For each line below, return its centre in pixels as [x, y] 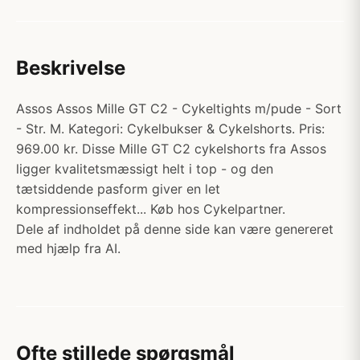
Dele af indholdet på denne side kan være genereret [175, 229]
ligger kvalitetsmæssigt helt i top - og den [145, 169]
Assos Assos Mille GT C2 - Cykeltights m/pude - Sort [179, 108]
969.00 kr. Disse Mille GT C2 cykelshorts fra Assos [171, 149]
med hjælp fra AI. [68, 248]
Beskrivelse [71, 68]
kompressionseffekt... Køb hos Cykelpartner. [151, 209]
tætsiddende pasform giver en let [118, 189]
